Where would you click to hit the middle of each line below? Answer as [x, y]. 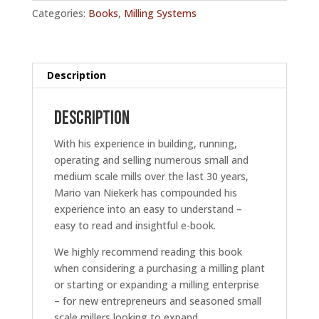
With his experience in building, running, [145, 144]
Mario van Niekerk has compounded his [145, 193]
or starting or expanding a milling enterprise [156, 285]
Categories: [60, 14]
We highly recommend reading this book [148, 252]
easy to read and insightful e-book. [135, 226]
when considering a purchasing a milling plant [159, 268]
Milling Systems [160, 14]
